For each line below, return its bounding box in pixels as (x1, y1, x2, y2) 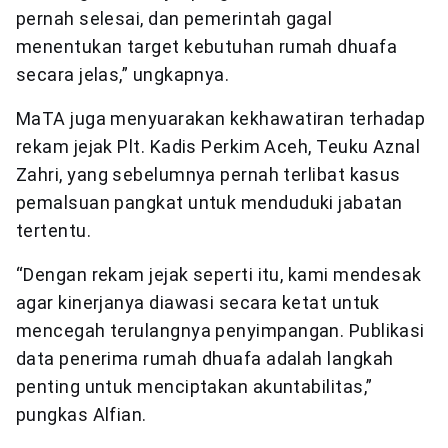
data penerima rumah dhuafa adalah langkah (16, 347, 394, 369)
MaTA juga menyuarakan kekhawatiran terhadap (16, 107, 426, 129)
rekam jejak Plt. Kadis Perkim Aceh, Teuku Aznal (16, 135, 421, 157)
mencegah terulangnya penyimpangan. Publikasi (16, 319, 425, 341)
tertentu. (16, 219, 92, 241)
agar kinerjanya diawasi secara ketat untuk (16, 291, 380, 313)
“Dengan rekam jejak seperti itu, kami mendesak (16, 263, 422, 285)
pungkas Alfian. (16, 403, 147, 425)
